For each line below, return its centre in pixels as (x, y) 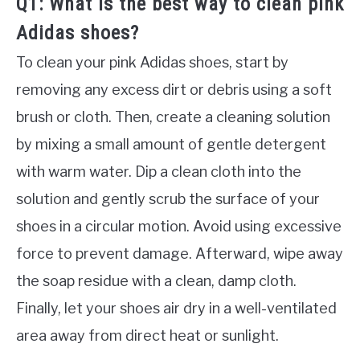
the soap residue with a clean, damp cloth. (156, 280)
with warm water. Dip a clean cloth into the (159, 171)
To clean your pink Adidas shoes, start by (152, 62)
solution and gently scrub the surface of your (168, 198)
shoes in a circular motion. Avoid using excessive (179, 226)
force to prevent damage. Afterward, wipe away (180, 253)
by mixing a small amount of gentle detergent (171, 144)
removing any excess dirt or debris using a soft (174, 89)
